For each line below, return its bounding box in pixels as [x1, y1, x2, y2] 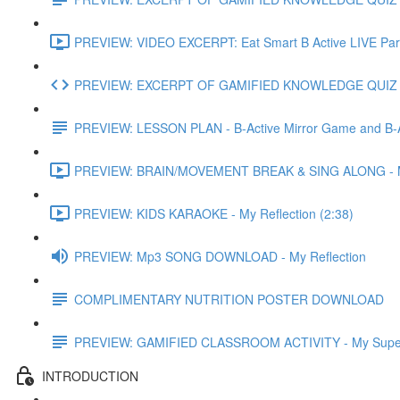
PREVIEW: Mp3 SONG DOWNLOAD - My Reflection [74, 246, 366, 265]
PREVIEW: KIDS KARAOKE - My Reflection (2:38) [74, 204, 354, 222]
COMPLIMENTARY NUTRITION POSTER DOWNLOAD [74, 289, 384, 308]
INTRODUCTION [42, 366, 138, 385]
